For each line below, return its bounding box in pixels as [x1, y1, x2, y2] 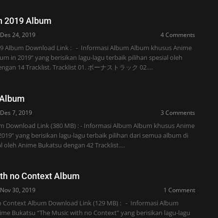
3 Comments [160, 108, 195, 117]
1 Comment [163, 186, 195, 195]
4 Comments [160, 31, 195, 39]
